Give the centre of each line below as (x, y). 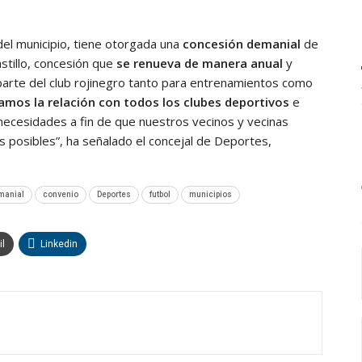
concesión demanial (242, 43)
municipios (210, 194)
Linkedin (59, 244)
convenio (61, 194)
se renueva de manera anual (200, 63)
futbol (160, 194)
